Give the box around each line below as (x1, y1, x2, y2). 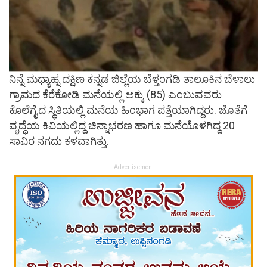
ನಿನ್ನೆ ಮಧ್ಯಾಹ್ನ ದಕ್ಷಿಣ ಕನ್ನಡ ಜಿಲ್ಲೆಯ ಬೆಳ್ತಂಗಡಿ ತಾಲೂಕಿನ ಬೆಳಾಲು (9, 73, 255, 86)
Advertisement (113, 164, 154, 171)
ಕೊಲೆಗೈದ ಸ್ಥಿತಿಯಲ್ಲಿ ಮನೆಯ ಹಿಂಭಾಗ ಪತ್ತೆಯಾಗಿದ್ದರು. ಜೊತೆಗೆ (9, 104, 247, 117)
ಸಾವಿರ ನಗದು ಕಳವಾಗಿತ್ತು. (9, 135, 109, 148)
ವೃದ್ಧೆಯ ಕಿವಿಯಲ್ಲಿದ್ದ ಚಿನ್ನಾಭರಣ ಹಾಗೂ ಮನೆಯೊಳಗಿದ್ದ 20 (9, 119, 235, 132)
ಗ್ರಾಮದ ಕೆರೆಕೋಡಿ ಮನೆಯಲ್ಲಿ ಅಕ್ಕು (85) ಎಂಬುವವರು (9, 88, 222, 101)
